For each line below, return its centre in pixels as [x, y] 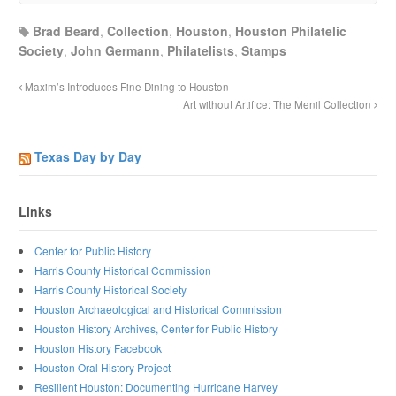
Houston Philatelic [291, 31]
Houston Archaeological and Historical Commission [159, 308]
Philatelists [201, 51]
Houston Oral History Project [103, 367]
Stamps [264, 51]
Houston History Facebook [99, 347]
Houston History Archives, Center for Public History [156, 328]
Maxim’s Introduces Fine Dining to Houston [126, 87]
